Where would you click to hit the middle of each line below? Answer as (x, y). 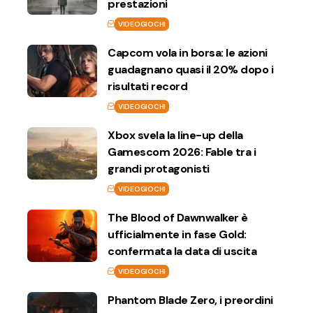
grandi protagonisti (159, 168)
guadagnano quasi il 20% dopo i (190, 69)
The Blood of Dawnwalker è (178, 217)
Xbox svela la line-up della (175, 135)
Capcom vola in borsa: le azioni (188, 52)
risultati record (147, 86)
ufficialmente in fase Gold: (177, 234)
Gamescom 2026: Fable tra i (182, 152)
